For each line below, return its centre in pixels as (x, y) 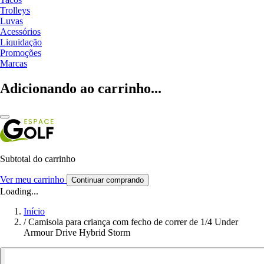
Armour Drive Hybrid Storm (77, 232)
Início (34, 211)
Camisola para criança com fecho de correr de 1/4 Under (133, 222)
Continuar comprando (108, 180)
